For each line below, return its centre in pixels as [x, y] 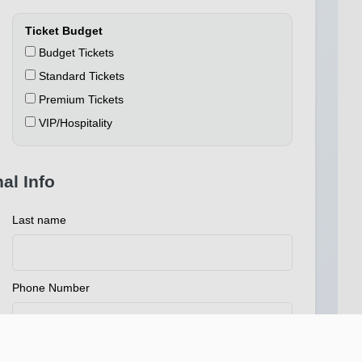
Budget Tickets [75, 53]
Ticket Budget [64, 31]
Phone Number [51, 288]
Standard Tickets [80, 76]
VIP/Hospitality [74, 123]
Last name [39, 220]
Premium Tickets [80, 100]
